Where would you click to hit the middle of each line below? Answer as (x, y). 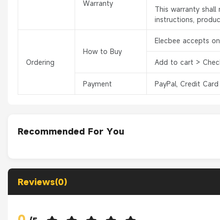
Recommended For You (71, 132)
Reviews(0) (42, 182)
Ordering (40, 62)
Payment (97, 84)
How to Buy (102, 52)
